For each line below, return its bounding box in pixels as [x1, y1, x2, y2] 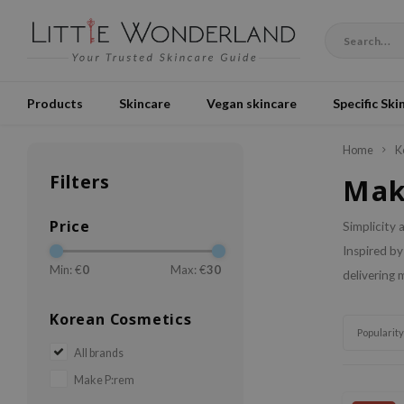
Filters [50, 170, 110, 194]
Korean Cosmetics [50, 309, 192, 329]
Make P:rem [74, 373, 134, 387]
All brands [74, 346, 124, 360]
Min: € [50, 262, 82, 277]
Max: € [170, 262, 207, 277]
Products [27, 95, 83, 111]
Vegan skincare [207, 95, 297, 111]
